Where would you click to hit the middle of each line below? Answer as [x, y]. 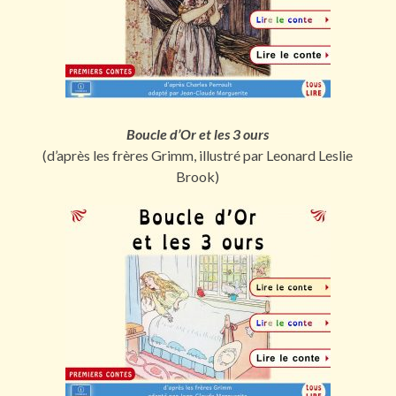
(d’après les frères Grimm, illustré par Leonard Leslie [198, 155]
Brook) [198, 176]
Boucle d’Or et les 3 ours [198, 133]
